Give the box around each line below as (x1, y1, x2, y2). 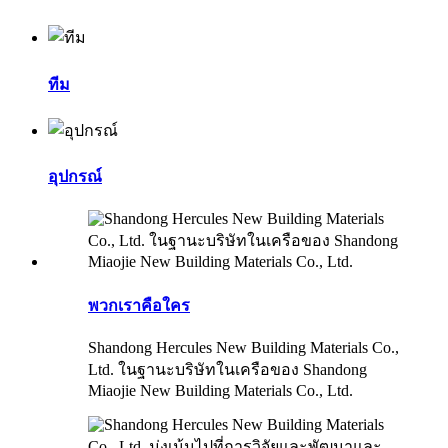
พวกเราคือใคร (88, 296, 190, 314)
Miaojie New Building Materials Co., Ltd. (88, 381, 353, 399)
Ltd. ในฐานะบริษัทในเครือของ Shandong (88, 360, 367, 378)
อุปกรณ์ (48, 168, 102, 186)
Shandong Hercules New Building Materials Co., (88, 338, 399, 356)
